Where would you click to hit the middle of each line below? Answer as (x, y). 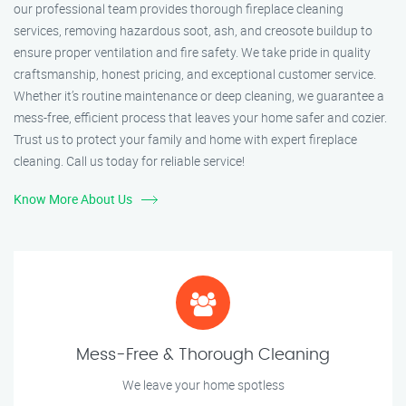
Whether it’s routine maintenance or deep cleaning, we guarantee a (199, 96)
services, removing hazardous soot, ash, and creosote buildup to (193, 31)
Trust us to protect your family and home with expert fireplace (185, 140)
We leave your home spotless (203, 385)
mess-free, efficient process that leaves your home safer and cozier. (200, 118)
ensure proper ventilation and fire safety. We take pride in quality (192, 53)
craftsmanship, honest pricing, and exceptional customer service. (195, 74)
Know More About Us (73, 199)
